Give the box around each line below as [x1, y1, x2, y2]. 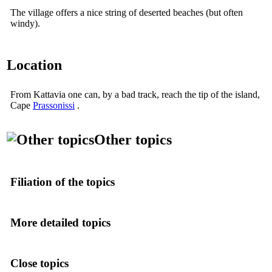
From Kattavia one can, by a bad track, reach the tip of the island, [10, 89, 260, 100]
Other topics [94, 131, 172, 148]
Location [7, 56, 62, 73]
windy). [10, 18, 40, 29]
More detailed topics [10, 216, 110, 229]
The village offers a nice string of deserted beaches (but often [10, 7, 243, 18]
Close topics [10, 256, 69, 270]
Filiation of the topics [10, 175, 115, 188]
